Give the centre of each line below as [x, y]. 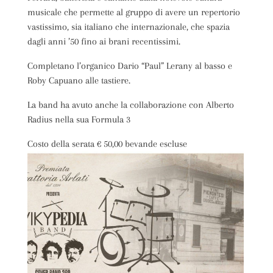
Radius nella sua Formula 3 [79, 119]
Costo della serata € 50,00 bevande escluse [107, 144]
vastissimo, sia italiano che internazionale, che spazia [128, 27]
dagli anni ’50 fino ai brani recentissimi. [104, 41]
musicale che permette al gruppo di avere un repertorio [133, 12]
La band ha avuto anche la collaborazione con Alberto [130, 105]
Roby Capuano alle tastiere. [79, 80]
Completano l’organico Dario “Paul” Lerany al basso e [129, 66]
